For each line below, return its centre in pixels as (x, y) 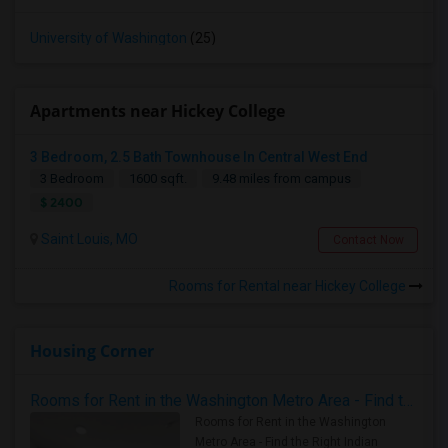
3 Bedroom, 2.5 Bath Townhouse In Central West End (199, 157)
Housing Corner (92, 351)
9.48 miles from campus (281, 178)
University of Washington (108, 38)
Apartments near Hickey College (157, 111)
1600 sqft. (158, 178)
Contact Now (368, 240)
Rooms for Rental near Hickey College (289, 286)
